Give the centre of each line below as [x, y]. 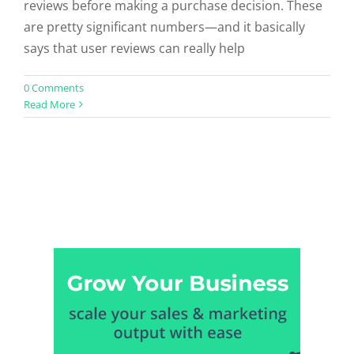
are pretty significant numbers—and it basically [164, 27]
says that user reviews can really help [134, 48]
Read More [49, 104]
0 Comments [54, 88]
